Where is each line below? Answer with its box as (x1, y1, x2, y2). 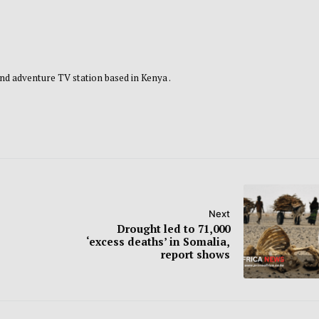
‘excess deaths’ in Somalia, (86, 234, 230, 249)
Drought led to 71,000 (117, 221, 230, 236)
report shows (161, 247, 230, 262)
